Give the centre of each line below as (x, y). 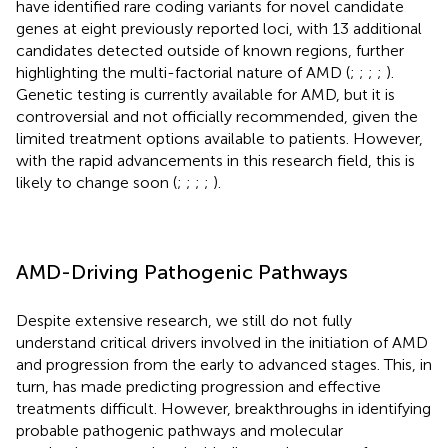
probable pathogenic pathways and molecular (179, 430)
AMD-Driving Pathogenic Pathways (182, 271)
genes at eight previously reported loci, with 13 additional (219, 28)
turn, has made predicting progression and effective (198, 386)
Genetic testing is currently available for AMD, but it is (205, 94)
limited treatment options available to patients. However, (219, 138)
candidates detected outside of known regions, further (210, 50)
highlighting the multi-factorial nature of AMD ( (183, 72)
